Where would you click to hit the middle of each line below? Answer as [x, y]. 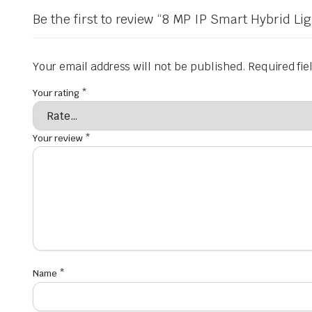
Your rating [57, 93]
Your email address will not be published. [139, 67]
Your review [59, 139]
